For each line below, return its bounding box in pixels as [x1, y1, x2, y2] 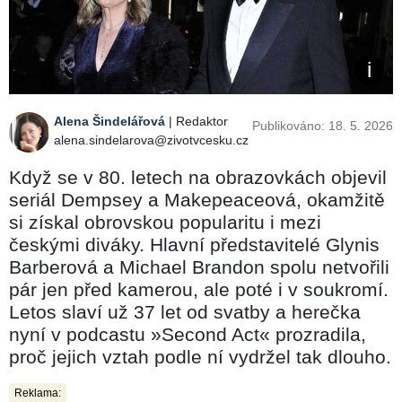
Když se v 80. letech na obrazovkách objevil [9, 166, 387, 188]
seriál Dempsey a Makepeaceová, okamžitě [9, 188, 385, 210]
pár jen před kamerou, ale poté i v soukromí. [9, 278, 389, 300]
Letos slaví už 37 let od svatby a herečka [9, 301, 361, 322]
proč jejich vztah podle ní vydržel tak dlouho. [9, 345, 391, 367]
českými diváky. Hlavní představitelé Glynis [9, 233, 380, 255]
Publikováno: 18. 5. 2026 [252, 118, 393, 133]
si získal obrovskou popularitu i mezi [9, 211, 321, 232]
